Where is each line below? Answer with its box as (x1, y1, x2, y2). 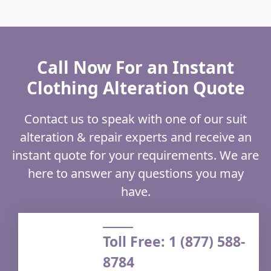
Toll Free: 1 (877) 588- (103, 231, 245, 251)
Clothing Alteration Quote (26, 76, 245, 100)
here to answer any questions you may (27, 165, 244, 182)
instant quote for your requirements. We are (12, 147, 259, 164)
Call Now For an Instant (37, 56, 234, 79)
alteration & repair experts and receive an (19, 129, 252, 146)
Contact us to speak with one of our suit (24, 111, 247, 128)
